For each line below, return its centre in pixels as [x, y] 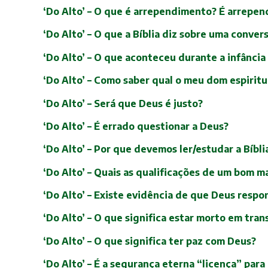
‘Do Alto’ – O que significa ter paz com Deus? [150, 241]
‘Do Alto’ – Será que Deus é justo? [123, 103]
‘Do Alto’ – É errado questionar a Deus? [136, 126]
